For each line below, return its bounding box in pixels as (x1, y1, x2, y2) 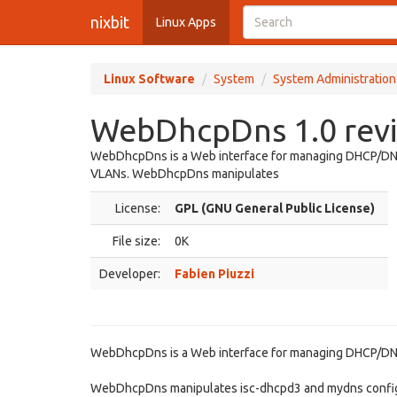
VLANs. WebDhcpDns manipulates (90, 167, 279, 181)
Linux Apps (156, 15, 216, 29)
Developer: (99, 267, 160, 281)
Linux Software (104, 72, 195, 86)
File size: (113, 234, 160, 248)
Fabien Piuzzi (175, 267, 254, 281)
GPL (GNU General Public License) (175, 201, 375, 215)
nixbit (90, 13, 129, 31)
